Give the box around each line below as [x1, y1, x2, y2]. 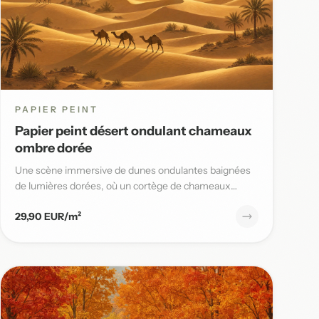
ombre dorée [15, 140, 92, 156]
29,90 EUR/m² [15, 209, 81, 223]
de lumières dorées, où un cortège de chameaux [15, 179, 231, 192]
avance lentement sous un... [15, 194, 139, 208]
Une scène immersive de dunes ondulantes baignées [15, 163, 251, 177]
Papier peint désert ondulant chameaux [15, 122, 252, 139]
